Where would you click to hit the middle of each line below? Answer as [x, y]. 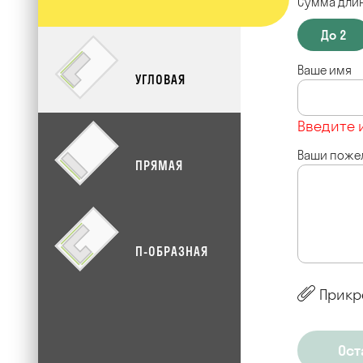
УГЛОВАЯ [160, 79]
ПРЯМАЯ [159, 165]
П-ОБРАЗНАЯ [172, 251]
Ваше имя [325, 70]
